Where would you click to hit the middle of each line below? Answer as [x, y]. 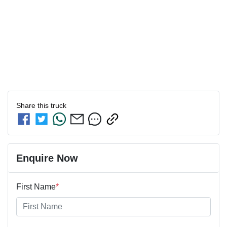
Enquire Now [47, 158]
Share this [33, 105]
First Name [36, 186]
